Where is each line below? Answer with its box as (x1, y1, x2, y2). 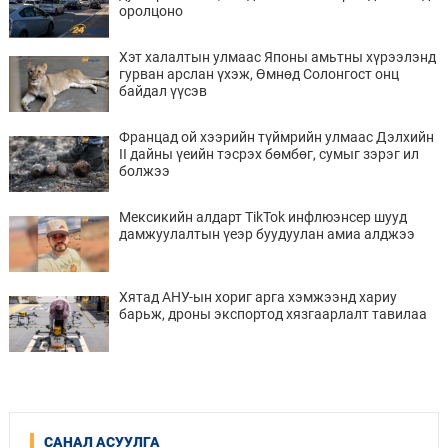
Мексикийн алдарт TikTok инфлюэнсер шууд (118, 208, 407, 225)
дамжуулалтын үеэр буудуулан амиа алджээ (118, 225, 415, 242)
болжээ (118, 162, 170, 179)
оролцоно (118, 2, 183, 19)
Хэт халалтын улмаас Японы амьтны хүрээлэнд (118, 48, 436, 65)
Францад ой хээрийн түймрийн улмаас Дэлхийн (118, 128, 434, 145)
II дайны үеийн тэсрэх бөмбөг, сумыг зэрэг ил (118, 145, 419, 162)
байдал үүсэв (118, 82, 207, 99)
